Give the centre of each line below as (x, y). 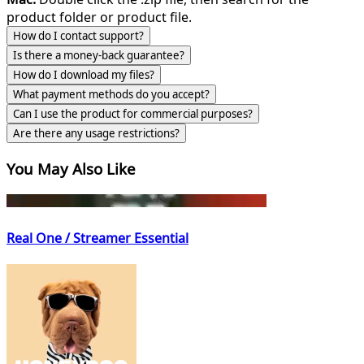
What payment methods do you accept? (111, 94)
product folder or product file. (99, 17)
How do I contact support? (78, 36)
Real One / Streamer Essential (97, 238)
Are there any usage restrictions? (96, 133)
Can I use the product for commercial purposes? (133, 114)
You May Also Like (71, 168)
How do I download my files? (84, 75)
